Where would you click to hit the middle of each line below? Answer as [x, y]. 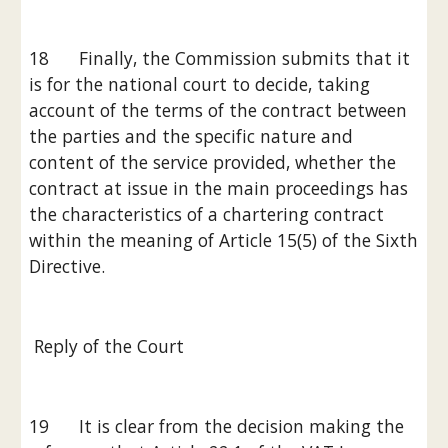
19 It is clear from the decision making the [217, 426]
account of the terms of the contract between [218, 110]
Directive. [67, 266]
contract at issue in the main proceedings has [219, 188]
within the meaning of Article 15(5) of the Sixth [224, 240]
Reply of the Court [109, 346]
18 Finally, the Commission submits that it [220, 58]
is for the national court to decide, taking [200, 84]
